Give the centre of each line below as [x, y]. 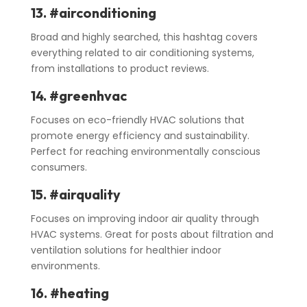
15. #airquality [75, 195]
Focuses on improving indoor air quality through [145, 219]
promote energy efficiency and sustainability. [140, 136]
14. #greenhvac [78, 96]
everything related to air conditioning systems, [142, 53]
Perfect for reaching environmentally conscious [145, 152]
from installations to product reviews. [120, 69]
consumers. [59, 168]
